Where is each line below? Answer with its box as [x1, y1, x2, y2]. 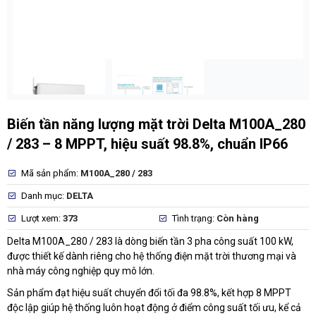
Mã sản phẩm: [21, 167, 80, 178]
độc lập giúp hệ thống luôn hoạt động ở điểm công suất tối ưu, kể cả [7, 301, 301, 313]
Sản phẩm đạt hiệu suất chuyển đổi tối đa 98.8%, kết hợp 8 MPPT [7, 286, 291, 298]
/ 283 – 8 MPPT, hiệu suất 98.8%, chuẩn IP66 [7, 135, 288, 152]
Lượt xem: [21, 212, 63, 224]
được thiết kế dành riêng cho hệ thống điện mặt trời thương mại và [7, 250, 296, 262]
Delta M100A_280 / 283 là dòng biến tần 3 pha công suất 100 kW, [7, 235, 293, 247]
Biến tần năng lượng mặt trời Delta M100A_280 [7, 115, 305, 133]
